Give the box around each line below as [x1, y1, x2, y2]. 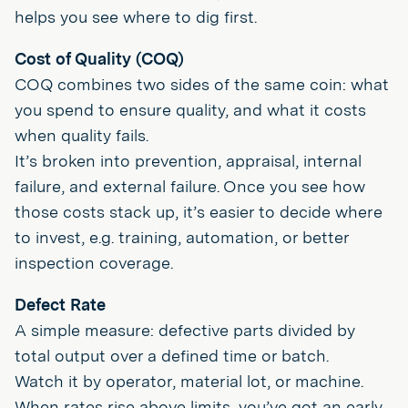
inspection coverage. [15, 253, 173, 272]
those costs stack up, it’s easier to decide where [15, 202, 382, 221]
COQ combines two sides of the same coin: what [15, 75, 389, 94]
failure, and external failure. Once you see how [15, 177, 365, 196]
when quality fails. [15, 126, 148, 145]
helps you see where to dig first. [15, 7, 257, 26]
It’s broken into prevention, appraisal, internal [15, 151, 362, 170]
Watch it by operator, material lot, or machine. [15, 372, 363, 391]
